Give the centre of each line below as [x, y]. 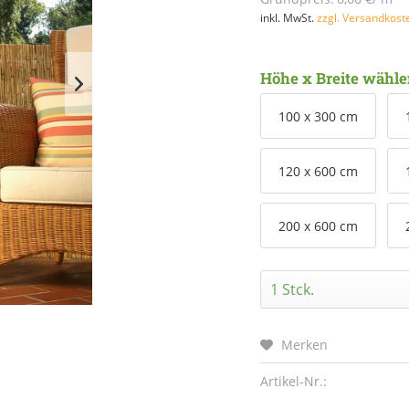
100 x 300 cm [319, 116]
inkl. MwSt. [289, 18]
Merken [305, 345]
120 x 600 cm [319, 171]
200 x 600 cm [319, 226]
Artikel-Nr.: [294, 381]
